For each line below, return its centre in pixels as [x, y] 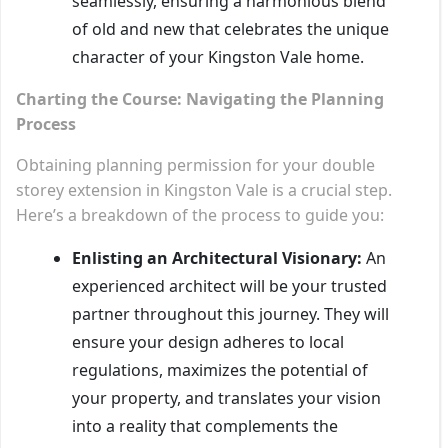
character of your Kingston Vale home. [218, 56]
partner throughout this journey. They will [230, 313]
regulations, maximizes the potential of [220, 369]
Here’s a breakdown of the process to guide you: [200, 214]
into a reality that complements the [205, 425]
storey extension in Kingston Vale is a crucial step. [204, 189]
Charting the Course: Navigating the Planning [200, 98]
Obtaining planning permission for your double [195, 164]
